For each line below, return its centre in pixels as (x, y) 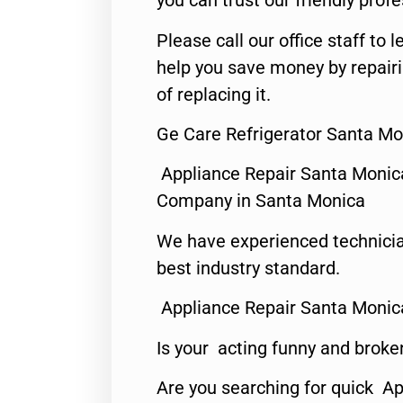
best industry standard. (248, 268)
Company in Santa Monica (261, 201)
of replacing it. (214, 94)
